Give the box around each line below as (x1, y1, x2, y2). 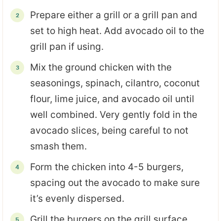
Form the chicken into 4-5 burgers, (30, 161, 184, 173)
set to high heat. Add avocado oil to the (30, 25, 204, 37)
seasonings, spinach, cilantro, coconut (30, 77, 200, 89)
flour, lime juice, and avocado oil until (30, 93, 194, 105)
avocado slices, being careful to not (30, 124, 188, 136)
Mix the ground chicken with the (30, 61, 172, 73)
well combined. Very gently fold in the (30, 109, 197, 120)
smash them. (30, 140, 87, 152)
